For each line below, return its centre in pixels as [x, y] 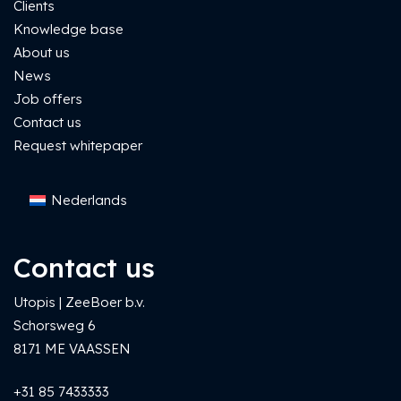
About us [42, 52]
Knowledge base [68, 29]
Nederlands [89, 200]
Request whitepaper [78, 145]
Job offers [48, 98]
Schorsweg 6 [55, 325]
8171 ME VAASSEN [72, 348]
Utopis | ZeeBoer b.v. [79, 302]
